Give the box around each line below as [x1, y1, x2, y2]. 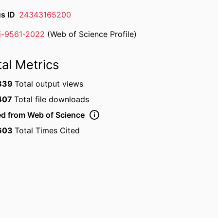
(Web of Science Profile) [45, 29, 137, 39]
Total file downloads [14, 94, 89, 104]
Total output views [15, 79, 83, 89]
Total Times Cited [15, 126, 80, 135]
